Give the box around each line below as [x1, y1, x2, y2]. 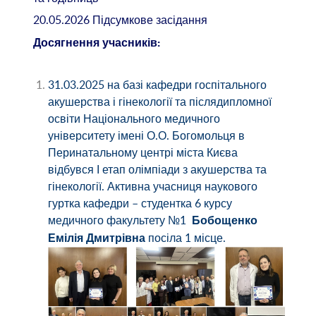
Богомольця [171, 128, 236, 144]
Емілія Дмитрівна [47, 233, 145, 245]
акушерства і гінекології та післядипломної [47, 94, 272, 110]
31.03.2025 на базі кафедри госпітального [47, 77, 267, 93]
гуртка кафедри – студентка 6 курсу [47, 195, 232, 212]
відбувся [47, 162, 94, 178]
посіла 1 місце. [145, 230, 226, 246]
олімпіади [128, 162, 180, 178]
